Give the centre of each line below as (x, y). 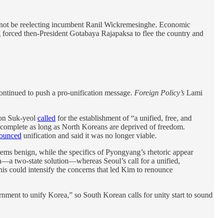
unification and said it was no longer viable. (89, 136)
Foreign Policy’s (159, 93)
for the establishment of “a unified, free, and (124, 118)
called (46, 118)
